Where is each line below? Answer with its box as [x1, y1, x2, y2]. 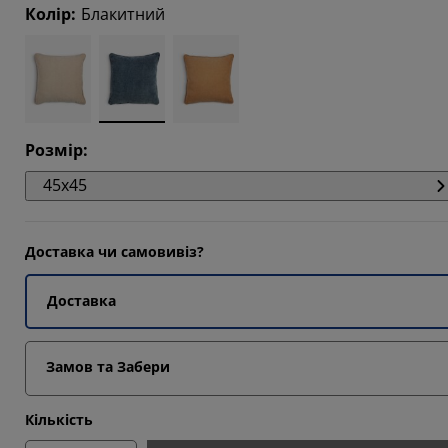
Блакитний [81, 3, 165, 25]
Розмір [25, 139, 83, 161]
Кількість [25, 410, 93, 429]
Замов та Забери [46, 357, 170, 376]
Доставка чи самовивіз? [25, 242, 204, 261]
